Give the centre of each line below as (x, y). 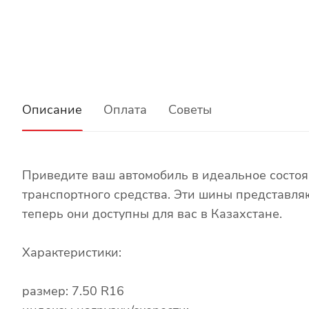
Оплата (125, 109)
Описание (52, 109)
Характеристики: (72, 252)
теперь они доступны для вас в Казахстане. (152, 213)
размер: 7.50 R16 (73, 291)
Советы (190, 109)
